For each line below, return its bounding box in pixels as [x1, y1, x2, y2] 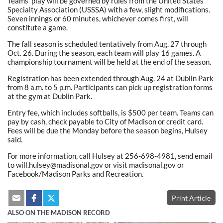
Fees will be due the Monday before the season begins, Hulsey [7, 125, 208, 135]
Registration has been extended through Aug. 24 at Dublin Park [7, 73, 214, 83]
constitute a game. [7, 22, 68, 32]
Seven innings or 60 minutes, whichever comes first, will [7, 13, 188, 23]
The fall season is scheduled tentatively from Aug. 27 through [7, 39, 207, 48]
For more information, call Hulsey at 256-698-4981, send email [7, 151, 213, 160]
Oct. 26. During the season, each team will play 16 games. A [7, 48, 201, 57]
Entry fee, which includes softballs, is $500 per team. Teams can [7, 108, 214, 117]
